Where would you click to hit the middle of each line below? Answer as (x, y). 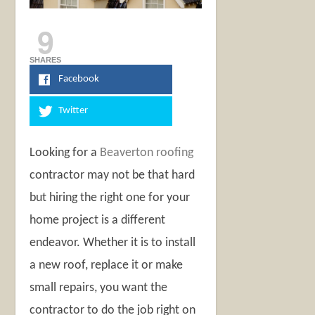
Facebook (78, 79)
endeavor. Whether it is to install (113, 243)
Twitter (73, 111)
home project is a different (98, 221)
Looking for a (65, 153)
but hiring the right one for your (110, 198)
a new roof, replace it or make (107, 266)
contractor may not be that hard (112, 176)
